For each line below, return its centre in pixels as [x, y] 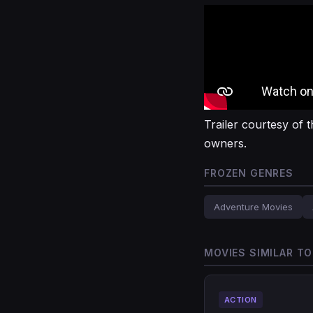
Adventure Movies [253, 207]
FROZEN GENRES [249, 173]
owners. [225, 143]
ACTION [241, 300]
